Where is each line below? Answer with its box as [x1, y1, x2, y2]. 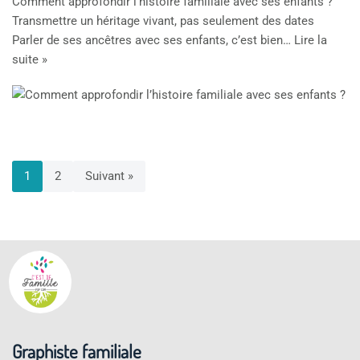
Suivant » [85, 169, 133, 184]
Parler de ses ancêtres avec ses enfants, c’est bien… [12, 33, 294, 48]
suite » [12, 52, 47, 67]
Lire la [294, 33, 327, 48]
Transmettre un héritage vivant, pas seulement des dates [12, 14, 314, 29]
